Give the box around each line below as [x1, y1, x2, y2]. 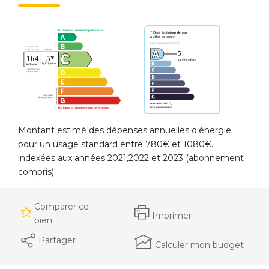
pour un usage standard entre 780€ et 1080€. [18, 139, 213, 150]
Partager [38, 235, 76, 246]
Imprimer [152, 210, 192, 221]
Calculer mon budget [155, 240, 244, 250]
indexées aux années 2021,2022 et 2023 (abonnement [18, 153, 244, 163]
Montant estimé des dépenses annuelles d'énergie [18, 125, 231, 136]
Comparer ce [34, 201, 89, 212]
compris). [18, 166, 56, 177]
